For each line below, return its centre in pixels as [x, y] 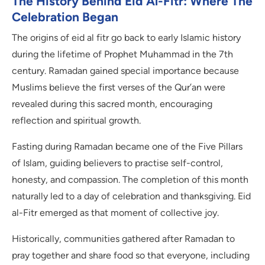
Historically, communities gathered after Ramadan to [123, 239]
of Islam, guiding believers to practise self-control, [117, 163]
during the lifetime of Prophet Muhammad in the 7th [122, 54]
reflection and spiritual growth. [76, 121]
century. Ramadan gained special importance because [125, 71]
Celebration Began [65, 17]
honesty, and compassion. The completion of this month [130, 180]
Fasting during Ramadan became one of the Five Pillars [127, 147]
